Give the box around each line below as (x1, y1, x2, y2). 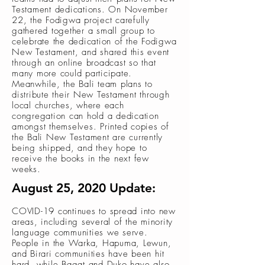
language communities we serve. (12, 227, 148, 238)
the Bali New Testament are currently (12, 131, 163, 143)
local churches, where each (12, 99, 124, 111)
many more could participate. (12, 67, 132, 79)
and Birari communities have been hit (12, 248, 164, 260)
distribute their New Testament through (12, 89, 170, 101)
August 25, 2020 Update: (12, 180, 156, 195)
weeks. (12, 163, 41, 175)
